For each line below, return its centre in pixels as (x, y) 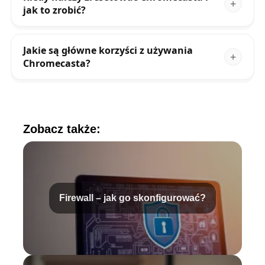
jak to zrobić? (54, 10)
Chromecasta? (56, 64)
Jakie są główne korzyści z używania (108, 51)
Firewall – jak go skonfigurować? (132, 198)
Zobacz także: (62, 129)
